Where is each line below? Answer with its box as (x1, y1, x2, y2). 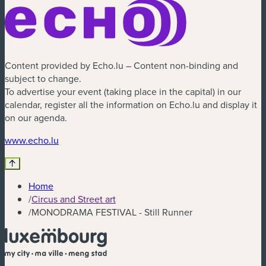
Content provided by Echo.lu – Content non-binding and (5, 59, 238, 72)
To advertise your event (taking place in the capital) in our (5, 85, 241, 99)
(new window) (58, 133, 116, 147)
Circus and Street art (31, 192, 116, 206)
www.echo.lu (5, 134, 59, 147)
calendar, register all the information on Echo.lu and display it (5, 98, 257, 112)
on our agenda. (5, 111, 67, 125)
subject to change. (5, 72, 81, 85)
